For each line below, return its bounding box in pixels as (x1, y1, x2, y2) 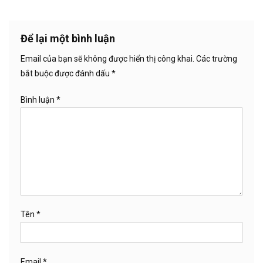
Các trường (196, 54, 237, 64)
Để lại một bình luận (21, 32, 115, 45)
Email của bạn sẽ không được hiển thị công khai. (21, 54, 194, 64)
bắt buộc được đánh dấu (21, 69, 112, 79)
